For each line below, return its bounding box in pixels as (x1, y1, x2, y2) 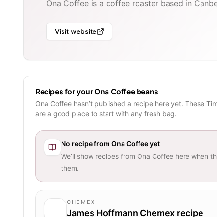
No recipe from (61, 139, 111, 148)
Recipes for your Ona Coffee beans (35, 86, 158, 96)
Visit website (55, 27, 96, 35)
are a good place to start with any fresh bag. (35, 109, 177, 118)
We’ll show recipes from (61, 152, 137, 160)
